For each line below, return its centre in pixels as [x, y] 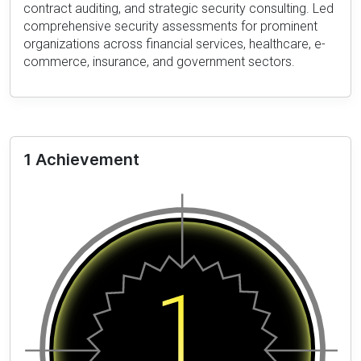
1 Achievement [81, 159]
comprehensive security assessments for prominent [170, 26]
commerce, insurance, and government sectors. [159, 61]
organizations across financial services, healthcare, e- [174, 44]
